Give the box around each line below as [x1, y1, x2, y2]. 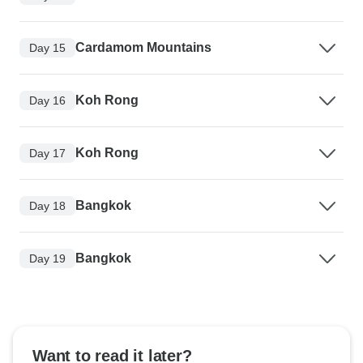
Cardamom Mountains [75, 41, 211, 55]
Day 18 [29, 199, 66, 212]
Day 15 [29, 41, 66, 54]
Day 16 [29, 93, 66, 107]
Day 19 [29, 251, 66, 265]
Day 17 [29, 146, 66, 160]
